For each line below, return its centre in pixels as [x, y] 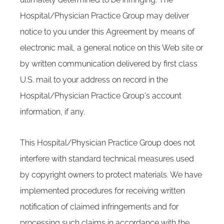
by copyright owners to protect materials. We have [111, 175]
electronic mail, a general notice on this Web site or [111, 48]
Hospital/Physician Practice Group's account [101, 96]
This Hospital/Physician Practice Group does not [107, 143]
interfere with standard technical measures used [107, 159]
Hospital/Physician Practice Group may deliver [104, 16]
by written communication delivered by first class [109, 64]
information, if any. [52, 112]
